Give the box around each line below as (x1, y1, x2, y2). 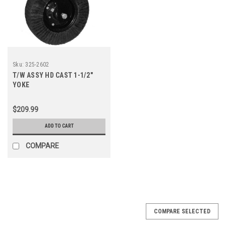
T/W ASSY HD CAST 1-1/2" (13, 71, 93, 79)
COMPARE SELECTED (154, 207, 210, 215)
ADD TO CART (44, 123, 74, 129)
